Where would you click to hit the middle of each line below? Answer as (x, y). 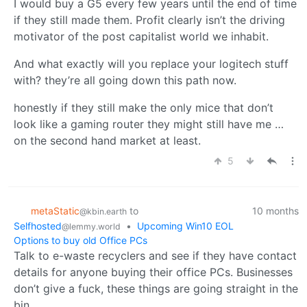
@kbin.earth (103, 211)
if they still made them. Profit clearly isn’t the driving (149, 20)
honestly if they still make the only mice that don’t (144, 108)
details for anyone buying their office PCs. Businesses (153, 272)
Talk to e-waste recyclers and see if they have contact (155, 256)
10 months (275, 210)
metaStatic (55, 210)
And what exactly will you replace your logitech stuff (151, 64)
